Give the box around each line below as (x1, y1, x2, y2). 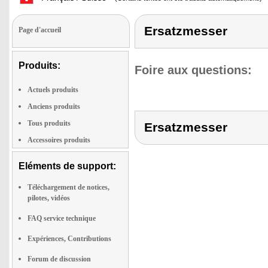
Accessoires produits (28, 136, 90, 144)
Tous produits (28, 119, 71, 127)
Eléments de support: (19, 161, 116, 171)
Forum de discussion (28, 255, 91, 263)
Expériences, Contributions (28, 234, 111, 243)
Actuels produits (28, 86, 78, 94)
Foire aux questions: (135, 63, 252, 77)
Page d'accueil (19, 26, 61, 34)
